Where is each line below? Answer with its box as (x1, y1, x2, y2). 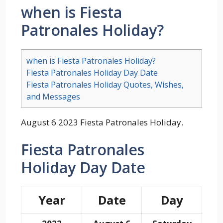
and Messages (26, 91, 80, 102)
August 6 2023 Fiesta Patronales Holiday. (21, 116, 183, 128)
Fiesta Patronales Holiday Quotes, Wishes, (26, 79, 184, 90)
